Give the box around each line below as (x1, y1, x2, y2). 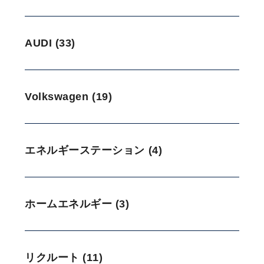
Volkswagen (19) (25, 91, 113, 103)
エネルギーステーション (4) (25, 144, 163, 157)
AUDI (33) (25, 37, 75, 49)
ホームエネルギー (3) (25, 198, 130, 210)
